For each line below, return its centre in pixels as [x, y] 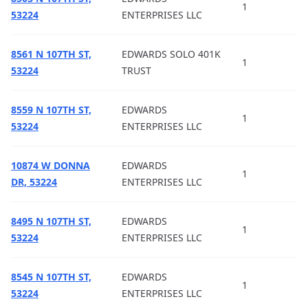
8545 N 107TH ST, [51, 277]
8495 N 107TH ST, [51, 221]
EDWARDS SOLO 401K [171, 54]
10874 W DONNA [51, 165]
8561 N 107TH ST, [51, 54]
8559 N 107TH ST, [51, 110]
